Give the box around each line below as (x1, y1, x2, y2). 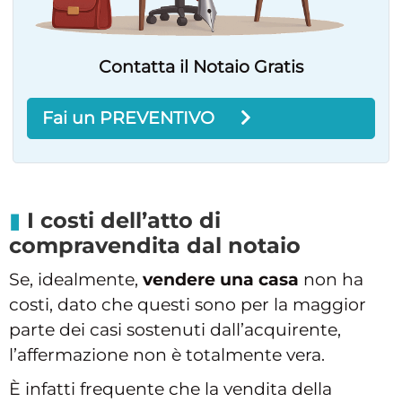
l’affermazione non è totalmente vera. (9, 345, 325, 366)
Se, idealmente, (9, 269, 143, 291)
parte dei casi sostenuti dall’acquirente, (9, 319, 341, 341)
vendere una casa (143, 269, 299, 291)
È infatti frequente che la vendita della (9, 379, 332, 400)
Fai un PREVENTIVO (42, 108, 219, 129)
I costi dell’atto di (27, 207, 221, 234)
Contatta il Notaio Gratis (99, 57, 303, 78)
